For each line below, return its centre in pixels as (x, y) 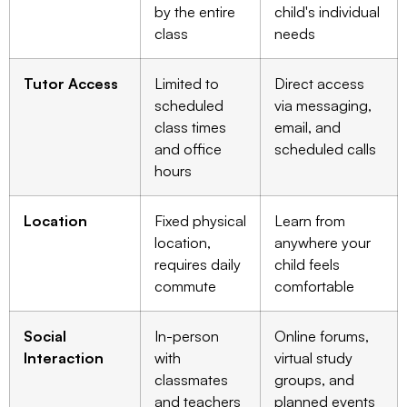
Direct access (319, 83)
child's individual (327, 11)
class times (190, 127)
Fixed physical (200, 220)
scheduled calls (325, 149)
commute (185, 286)
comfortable (314, 286)
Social (45, 336)
